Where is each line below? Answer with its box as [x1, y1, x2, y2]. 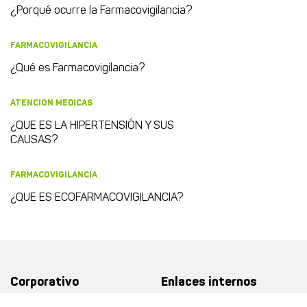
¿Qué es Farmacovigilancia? [10, 63, 145, 75]
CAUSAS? [10, 135, 58, 147]
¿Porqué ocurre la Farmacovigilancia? [10, 5, 192, 17]
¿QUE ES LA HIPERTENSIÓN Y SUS [10, 121, 174, 132]
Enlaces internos [161, 274, 258, 291]
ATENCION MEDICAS [10, 98, 93, 109]
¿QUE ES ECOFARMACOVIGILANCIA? [10, 193, 183, 204]
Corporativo [10, 274, 79, 291]
